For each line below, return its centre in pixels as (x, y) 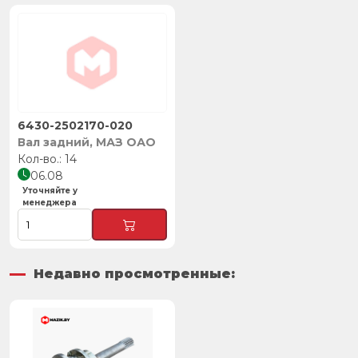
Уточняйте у (50, 191)
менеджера (50, 203)
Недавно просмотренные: (134, 274)
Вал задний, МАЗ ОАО (87, 143)
